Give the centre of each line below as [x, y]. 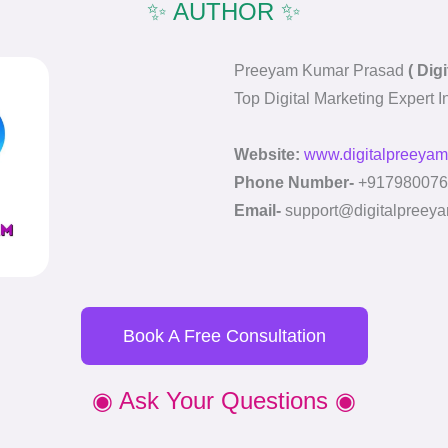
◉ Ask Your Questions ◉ [224, 400]
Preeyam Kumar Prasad [319, 70]
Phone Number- [294, 182]
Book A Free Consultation [224, 336]
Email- [257, 210]
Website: [269, 154]
